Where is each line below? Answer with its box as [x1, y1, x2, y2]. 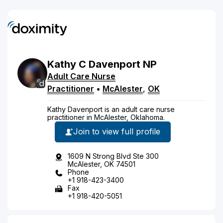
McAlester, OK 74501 [68, 159, 135, 168]
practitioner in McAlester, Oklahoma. [47, 112, 165, 121]
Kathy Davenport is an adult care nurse [47, 105, 175, 113]
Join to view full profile [73, 126, 160, 136]
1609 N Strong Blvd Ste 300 [68, 151, 159, 160]
